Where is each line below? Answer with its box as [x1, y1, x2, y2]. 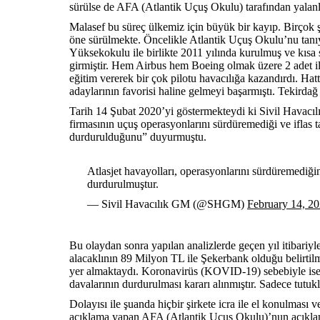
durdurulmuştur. [87, 178, 159, 190]
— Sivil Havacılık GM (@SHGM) [87, 198, 247, 210]
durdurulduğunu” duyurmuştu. [69, 131, 206, 143]
